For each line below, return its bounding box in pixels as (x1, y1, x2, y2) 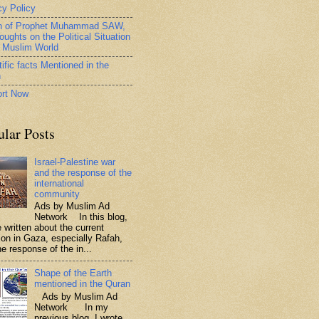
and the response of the (34, 167, 132, 178)
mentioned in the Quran (34, 278, 131, 290)
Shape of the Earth (34, 268, 113, 279)
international (34, 177, 85, 189)
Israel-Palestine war (34, 156, 116, 167)
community (34, 188, 80, 199)
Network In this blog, (34, 211, 128, 223)
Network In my (34, 301, 109, 313)
